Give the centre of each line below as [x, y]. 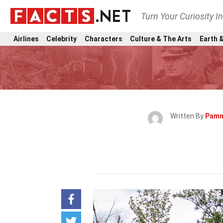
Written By [187, 116]
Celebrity [62, 39]
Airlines [26, 39]
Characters [103, 39]
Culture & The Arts [161, 39]
